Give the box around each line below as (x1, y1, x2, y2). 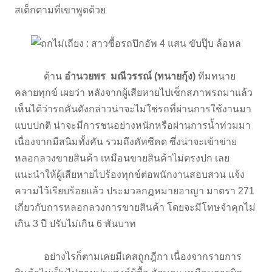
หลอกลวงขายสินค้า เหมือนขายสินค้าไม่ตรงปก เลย (15, 152, 229, 163)
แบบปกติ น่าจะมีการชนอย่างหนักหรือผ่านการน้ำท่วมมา (15, 120, 251, 131)
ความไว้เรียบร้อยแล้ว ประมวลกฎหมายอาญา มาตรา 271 (15, 185, 254, 196)
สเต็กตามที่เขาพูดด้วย (15, 4, 108, 15)
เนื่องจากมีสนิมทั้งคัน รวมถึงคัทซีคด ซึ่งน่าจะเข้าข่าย (15, 136, 237, 147)
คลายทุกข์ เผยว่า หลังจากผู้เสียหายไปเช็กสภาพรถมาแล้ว (15, 87, 253, 98)
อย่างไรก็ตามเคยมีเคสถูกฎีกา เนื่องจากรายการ (15, 251, 242, 262)
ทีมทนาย (195, 70, 236, 81)
